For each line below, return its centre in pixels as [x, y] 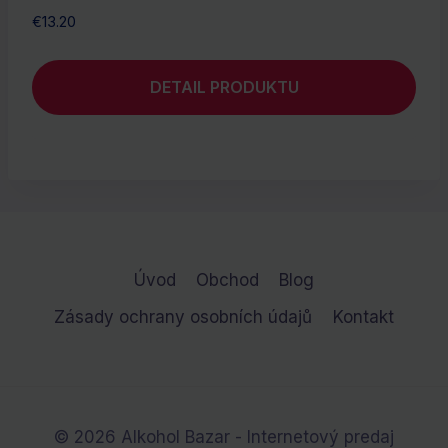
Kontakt [363, 317]
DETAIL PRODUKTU [224, 87]
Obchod [227, 280]
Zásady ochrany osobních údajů [183, 317]
